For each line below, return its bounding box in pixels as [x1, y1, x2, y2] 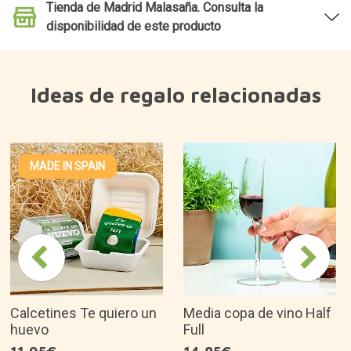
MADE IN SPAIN [30, 159, 105, 172]
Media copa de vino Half [183, 304, 331, 321]
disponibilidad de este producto [45, 18, 221, 34]
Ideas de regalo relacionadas [30, 81, 321, 107]
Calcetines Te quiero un [10, 304, 157, 321]
